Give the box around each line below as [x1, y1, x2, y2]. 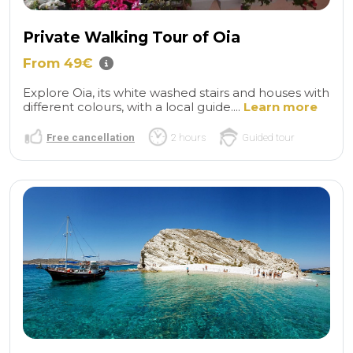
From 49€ [23, 54, 93, 71]
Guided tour [242, 131, 295, 143]
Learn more [243, 98, 318, 114]
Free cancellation [46, 131, 135, 143]
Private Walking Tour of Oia [23, 28, 240, 47]
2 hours [171, 131, 206, 143]
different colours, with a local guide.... [23, 98, 243, 114]
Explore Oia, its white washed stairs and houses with [23, 84, 329, 100]
